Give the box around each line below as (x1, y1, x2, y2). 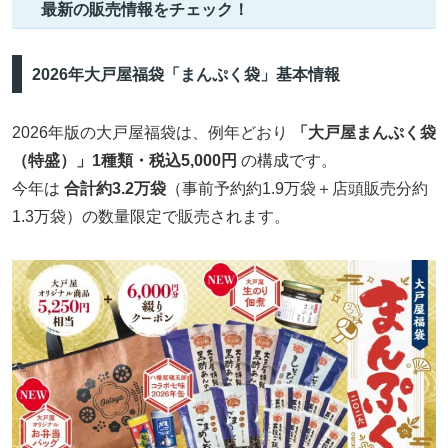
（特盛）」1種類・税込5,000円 (12, 152, 237, 170)
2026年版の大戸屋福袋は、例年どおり (12, 124, 292, 142)
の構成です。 (237, 152, 337, 170)
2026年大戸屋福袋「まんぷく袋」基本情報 (31, 65, 340, 83)
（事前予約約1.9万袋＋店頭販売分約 (166, 180, 428, 198)
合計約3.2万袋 (64, 180, 166, 198)
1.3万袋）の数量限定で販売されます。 (12, 208, 290, 226)
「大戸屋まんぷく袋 (292, 124, 436, 142)
